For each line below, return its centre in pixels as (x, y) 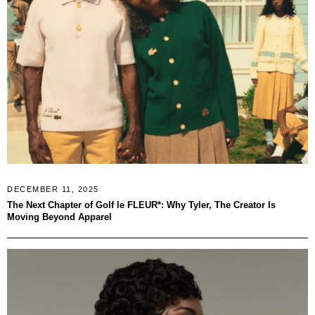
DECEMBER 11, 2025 (53, 189)
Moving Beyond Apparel (59, 217)
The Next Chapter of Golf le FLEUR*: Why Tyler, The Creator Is (141, 205)
